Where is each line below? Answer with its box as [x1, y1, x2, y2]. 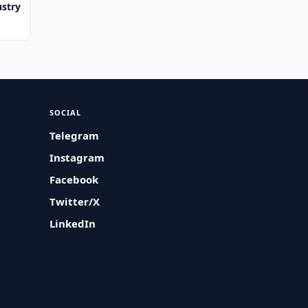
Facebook [49, 173, 99, 186]
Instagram [49, 151, 105, 164]
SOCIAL [49, 107, 82, 118]
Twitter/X [49, 195, 100, 208]
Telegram [49, 129, 100, 142]
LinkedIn [49, 217, 96, 230]
